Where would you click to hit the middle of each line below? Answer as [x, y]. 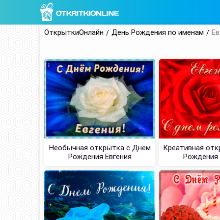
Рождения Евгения [100, 156]
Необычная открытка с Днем [100, 148]
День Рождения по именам [158, 32]
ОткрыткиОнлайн [74, 32]
